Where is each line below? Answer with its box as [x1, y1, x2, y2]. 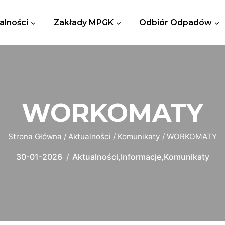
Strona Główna [8, 131, 62, 141]
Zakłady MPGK [53, 18, 114, 27]
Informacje [120, 151, 161, 162]
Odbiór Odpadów [139, 18, 212, 27]
